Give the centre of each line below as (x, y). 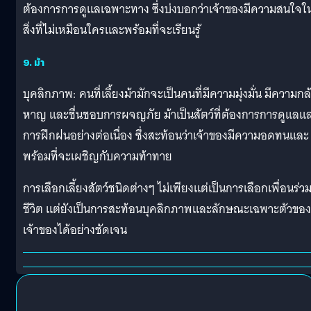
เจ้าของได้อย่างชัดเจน (75, 230)
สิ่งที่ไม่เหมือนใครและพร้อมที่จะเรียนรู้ (112, 30)
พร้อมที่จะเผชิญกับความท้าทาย (98, 156)
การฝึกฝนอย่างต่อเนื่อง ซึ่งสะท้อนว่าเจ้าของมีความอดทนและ (166, 135)
